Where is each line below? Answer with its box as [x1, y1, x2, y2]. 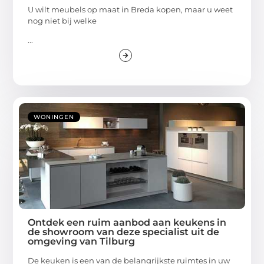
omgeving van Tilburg [28, 236, 136, 247]
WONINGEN [34, 113, 75, 121]
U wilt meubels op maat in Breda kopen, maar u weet [28, 5, 233, 14]
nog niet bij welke [28, 16, 97, 25]
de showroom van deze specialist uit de [28, 226, 220, 238]
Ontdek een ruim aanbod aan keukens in [28, 217, 227, 229]
